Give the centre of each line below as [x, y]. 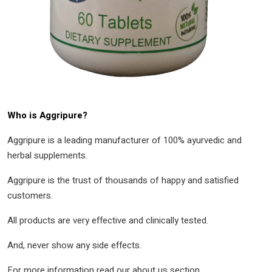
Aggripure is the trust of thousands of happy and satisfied [123, 180]
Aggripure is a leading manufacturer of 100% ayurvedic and [124, 140]
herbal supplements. [47, 155]
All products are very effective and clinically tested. [108, 220]
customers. [30, 195]
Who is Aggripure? [47, 115]
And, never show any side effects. [74, 245]
